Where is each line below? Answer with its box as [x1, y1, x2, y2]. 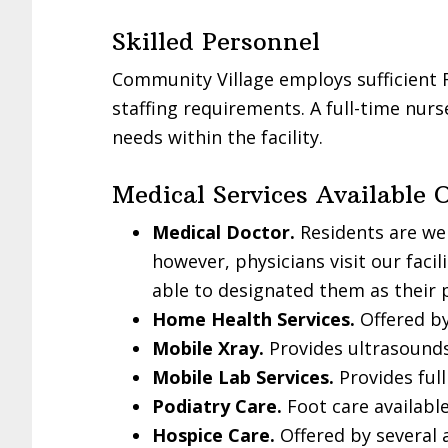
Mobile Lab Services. [152, 364, 334, 389]
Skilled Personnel [112, 25, 320, 56]
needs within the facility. [112, 124, 323, 149]
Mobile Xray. [152, 335, 264, 360]
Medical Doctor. [152, 219, 295, 244]
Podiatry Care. [152, 393, 282, 418]
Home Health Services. [152, 306, 355, 331]
